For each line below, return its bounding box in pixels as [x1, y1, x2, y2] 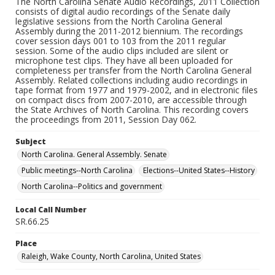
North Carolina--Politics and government [21, 181, 162, 192]
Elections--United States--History [143, 165, 255, 176]
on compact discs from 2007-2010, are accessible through [15, 94, 247, 106]
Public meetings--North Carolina [21, 165, 133, 176]
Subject [15, 136, 46, 147]
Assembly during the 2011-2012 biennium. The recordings [15, 25, 243, 37]
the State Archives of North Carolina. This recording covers [15, 104, 249, 115]
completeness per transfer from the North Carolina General [15, 64, 252, 76]
